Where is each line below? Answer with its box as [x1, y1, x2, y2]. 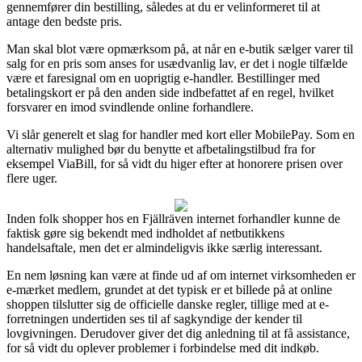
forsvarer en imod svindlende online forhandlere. [6, 99, 254, 114]
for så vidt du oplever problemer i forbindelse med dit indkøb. [6, 340, 319, 355]
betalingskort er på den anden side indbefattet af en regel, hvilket [6, 85, 334, 99]
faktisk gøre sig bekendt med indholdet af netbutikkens [6, 225, 284, 240]
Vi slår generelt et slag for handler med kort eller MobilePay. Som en [6, 127, 355, 141]
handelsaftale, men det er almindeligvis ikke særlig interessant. [6, 240, 322, 255]
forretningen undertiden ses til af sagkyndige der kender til [6, 311, 302, 326]
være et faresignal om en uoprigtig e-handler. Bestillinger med [6, 70, 320, 85]
